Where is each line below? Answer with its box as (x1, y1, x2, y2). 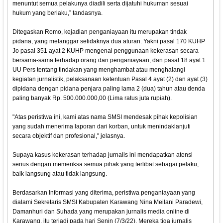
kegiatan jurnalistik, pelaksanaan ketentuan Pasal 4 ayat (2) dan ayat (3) (12, 76, 208, 83)
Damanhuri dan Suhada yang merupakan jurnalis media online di (12, 208, 190, 216)
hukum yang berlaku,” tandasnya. (12, 9, 103, 17)
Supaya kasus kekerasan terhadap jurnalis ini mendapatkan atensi (12, 151, 193, 159)
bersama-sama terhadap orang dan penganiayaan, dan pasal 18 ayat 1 (12, 57, 206, 64)
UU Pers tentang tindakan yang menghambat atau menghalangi (12, 66, 186, 74)
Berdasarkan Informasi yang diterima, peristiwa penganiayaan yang (12, 189, 196, 197)
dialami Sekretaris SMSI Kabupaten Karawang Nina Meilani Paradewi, (12, 199, 203, 206)
